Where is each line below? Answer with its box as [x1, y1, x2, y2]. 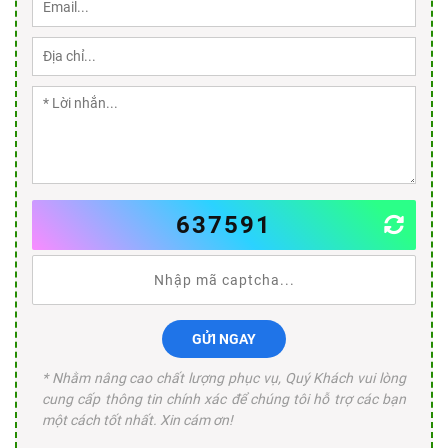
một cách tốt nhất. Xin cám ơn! [42, 411, 233, 428]
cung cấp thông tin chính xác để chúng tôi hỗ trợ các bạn [42, 390, 406, 407]
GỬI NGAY [192, 330, 256, 347]
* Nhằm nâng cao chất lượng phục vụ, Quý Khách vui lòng [42, 369, 406, 386]
